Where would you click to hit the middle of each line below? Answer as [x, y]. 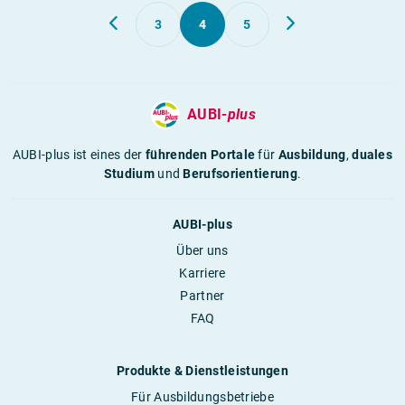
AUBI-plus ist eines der [79, 155]
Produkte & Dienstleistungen [202, 371]
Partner [202, 296]
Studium [129, 174]
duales [372, 155]
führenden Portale [201, 155]
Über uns [202, 250]
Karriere [202, 273]
